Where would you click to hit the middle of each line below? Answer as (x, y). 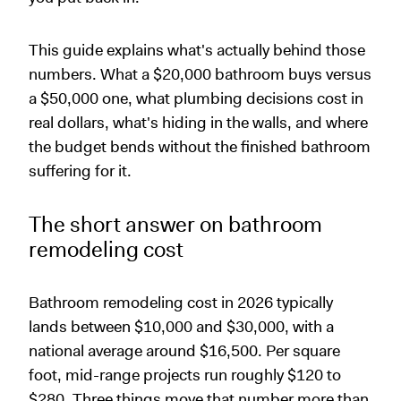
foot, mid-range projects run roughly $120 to (185, 375)
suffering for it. (80, 171)
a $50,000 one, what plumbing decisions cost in (196, 98)
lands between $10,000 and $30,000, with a (181, 326)
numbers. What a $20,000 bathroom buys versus (200, 74)
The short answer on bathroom (175, 224)
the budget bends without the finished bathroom (200, 146)
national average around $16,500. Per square (184, 350)
